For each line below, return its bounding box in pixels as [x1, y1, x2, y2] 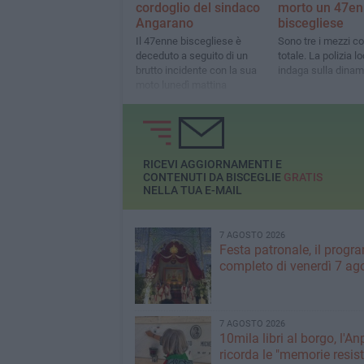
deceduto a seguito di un [135, 50, 248, 63]
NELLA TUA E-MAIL [142, 184, 242, 197]
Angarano [135, 15, 193, 32]
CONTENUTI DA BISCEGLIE [142, 171, 284, 184]
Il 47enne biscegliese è [135, 35, 241, 48]
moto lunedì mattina [135, 79, 227, 92]
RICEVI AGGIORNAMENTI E [142, 158, 282, 171]
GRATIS [283, 171, 323, 184]
